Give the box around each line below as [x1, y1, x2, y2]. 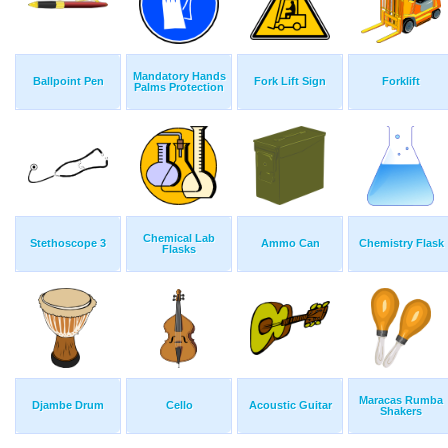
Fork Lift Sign [254, 75, 326, 88]
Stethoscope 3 [30, 237, 106, 250]
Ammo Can [260, 237, 320, 250]
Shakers [380, 405, 422, 418]
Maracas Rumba [359, 394, 443, 407]
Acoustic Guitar [248, 399, 332, 412]
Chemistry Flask [358, 237, 444, 250]
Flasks [162, 243, 196, 256]
